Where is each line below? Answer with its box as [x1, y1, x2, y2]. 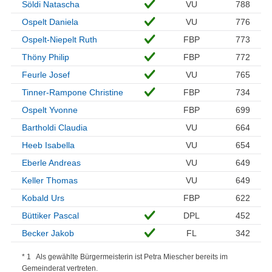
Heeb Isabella [22, 140, 75, 151]
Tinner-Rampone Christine [22, 87, 123, 98]
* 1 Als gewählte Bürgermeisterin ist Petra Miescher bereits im [22, 253, 228, 262]
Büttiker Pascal [22, 211, 79, 221]
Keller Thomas [22, 175, 78, 186]
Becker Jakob [22, 228, 74, 239]
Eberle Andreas [22, 158, 81, 168]
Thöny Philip [22, 52, 69, 63]
